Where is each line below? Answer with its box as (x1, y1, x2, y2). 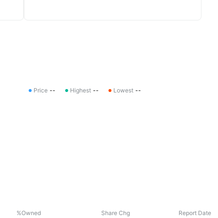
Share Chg (101, 209, 130, 217)
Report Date (179, 209, 211, 217)
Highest (70, 86, 91, 94)
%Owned (17, 209, 41, 217)
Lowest (113, 86, 133, 94)
